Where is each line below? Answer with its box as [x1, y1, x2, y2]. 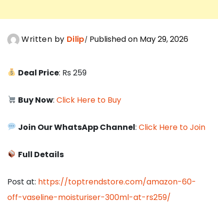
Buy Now [18, 94, 54, 106]
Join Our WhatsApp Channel [18, 121, 136, 133]
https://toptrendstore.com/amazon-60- [38, 176, 196, 187]
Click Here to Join [139, 121, 206, 133]
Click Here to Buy [56, 94, 122, 106]
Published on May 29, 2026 [88, 33, 189, 45]
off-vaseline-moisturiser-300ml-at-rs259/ [7, 191, 171, 203]
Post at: [7, 176, 38, 187]
